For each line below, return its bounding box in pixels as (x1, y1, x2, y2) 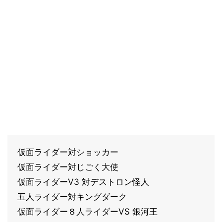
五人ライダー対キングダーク (17, 192, 127, 202)
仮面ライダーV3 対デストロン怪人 (17, 177, 149, 187)
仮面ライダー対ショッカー (17, 147, 118, 157)
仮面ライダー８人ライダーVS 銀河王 (17, 207, 158, 217)
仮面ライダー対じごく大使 (17, 162, 118, 172)
